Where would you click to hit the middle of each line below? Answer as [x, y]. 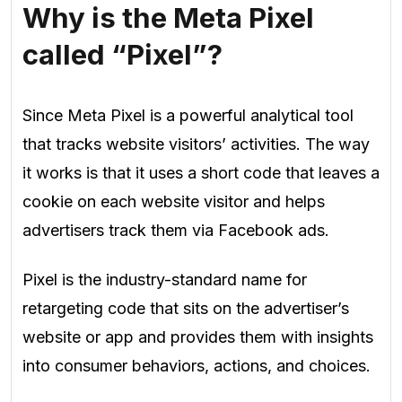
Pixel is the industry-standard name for [165, 279]
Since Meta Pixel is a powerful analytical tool [188, 116]
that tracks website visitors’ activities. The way [196, 144]
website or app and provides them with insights [198, 336]
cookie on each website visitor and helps [174, 202]
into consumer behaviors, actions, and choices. [197, 365]
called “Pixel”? [122, 54]
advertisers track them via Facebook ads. [176, 231]
